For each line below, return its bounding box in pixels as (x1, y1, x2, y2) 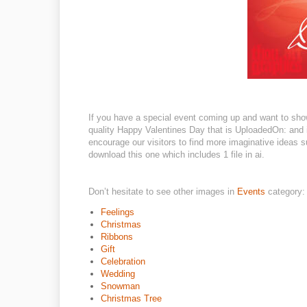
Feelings (101, 207, 134, 217)
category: (268, 186, 305, 197)
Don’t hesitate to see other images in (88, 186, 237, 197)
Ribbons (101, 232, 133, 242)
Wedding (101, 269, 135, 279)
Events (237, 186, 268, 197)
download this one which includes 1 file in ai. (88, 149, 265, 160)
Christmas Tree (101, 293, 162, 304)
